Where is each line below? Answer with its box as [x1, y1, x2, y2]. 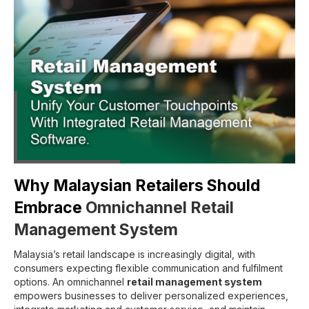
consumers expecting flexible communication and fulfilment [14, 262, 283, 275]
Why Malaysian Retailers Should [14, 176, 260, 196]
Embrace [14, 198, 86, 218]
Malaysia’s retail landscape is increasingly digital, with [14, 248, 255, 261]
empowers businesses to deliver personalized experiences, [14, 290, 288, 302]
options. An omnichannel [14, 276, 127, 288]
